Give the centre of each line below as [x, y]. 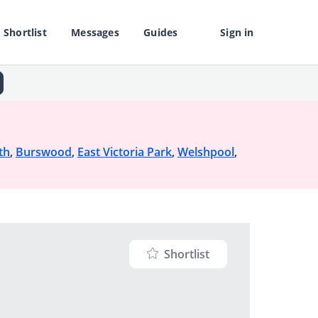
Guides [161, 32]
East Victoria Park [125, 152]
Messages [95, 32]
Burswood [44, 152]
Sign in [237, 32]
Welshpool [206, 152]
